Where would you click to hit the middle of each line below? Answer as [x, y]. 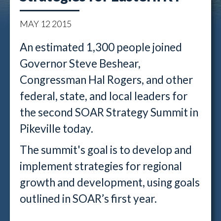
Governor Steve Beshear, [80, 63]
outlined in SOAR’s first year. [88, 199]
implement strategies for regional [101, 166]
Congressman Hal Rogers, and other [106, 80]
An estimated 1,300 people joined [101, 47]
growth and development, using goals [110, 182]
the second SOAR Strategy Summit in [109, 112]
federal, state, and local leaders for [104, 96]
